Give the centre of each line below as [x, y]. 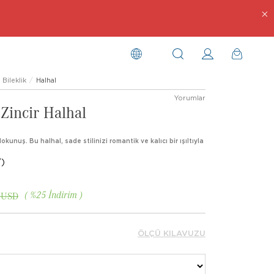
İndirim [63, 194]
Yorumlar [190, 98]
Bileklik [14, 80]
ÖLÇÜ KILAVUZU [172, 233]
